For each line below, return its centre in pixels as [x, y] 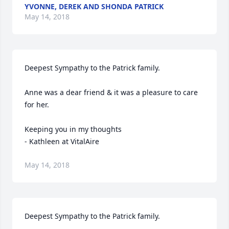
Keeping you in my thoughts [74, 129]
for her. [37, 105]
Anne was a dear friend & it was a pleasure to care [111, 92]
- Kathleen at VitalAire [62, 141]
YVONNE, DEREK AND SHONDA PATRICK [94, 6]
